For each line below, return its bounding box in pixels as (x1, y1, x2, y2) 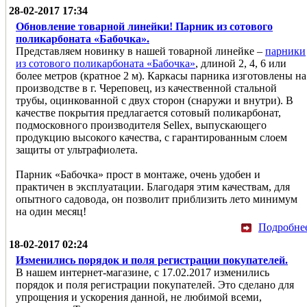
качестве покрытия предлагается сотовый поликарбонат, (16, 106, 281, 119)
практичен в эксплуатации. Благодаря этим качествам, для (16, 180, 290, 193)
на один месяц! (16, 205, 86, 217)
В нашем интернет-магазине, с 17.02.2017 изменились (16, 266, 269, 278)
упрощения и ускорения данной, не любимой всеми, (16, 291, 262, 303)
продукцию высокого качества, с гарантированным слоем (16, 131, 287, 143)
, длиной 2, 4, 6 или (195, 57, 286, 69)
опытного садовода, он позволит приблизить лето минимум (16, 193, 297, 205)
